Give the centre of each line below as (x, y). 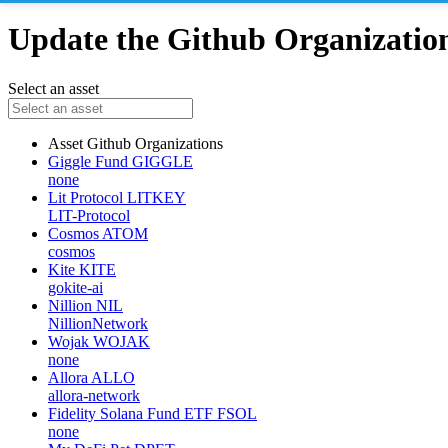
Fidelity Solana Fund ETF (130, 413)
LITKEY (156, 197)
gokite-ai (75, 287)
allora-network (94, 395)
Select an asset (53, 88)
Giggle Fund (88, 161)
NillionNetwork (98, 323)
